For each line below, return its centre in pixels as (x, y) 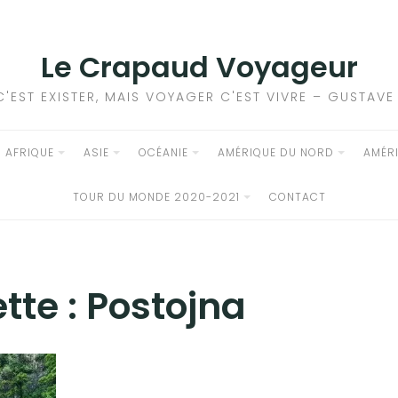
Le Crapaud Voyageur (199, 67)
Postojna (166, 306)
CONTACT (297, 197)
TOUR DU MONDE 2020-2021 (156, 197)
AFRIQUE (29, 152)
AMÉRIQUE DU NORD (275, 152)
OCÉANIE (163, 152)
